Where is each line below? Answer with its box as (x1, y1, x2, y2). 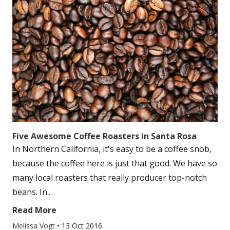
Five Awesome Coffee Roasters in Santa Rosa (12, 130, 197, 142)
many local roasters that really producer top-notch (12, 172, 207, 183)
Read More (12, 204, 56, 216)
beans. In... (12, 186, 52, 198)
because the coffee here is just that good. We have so (12, 158, 217, 169)
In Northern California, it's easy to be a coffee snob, (12, 143, 212, 155)
